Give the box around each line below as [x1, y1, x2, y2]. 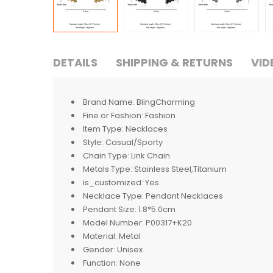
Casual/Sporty [105, 136, 163, 148]
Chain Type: [83, 149, 129, 161]
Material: [83, 230, 117, 242]
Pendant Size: [83, 203, 136, 215]
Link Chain [131, 149, 170, 161]
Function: [83, 257, 118, 269]
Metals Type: [83, 163, 132, 175]
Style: [83, 136, 104, 148]
